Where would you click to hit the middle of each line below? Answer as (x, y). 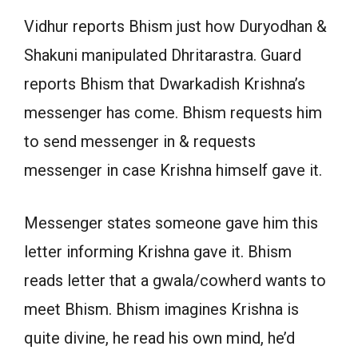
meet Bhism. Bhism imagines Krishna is (161, 309)
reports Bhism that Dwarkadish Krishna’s (165, 84)
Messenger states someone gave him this (171, 223)
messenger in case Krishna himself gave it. (173, 170)
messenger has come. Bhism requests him (173, 112)
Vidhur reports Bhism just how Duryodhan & (175, 26)
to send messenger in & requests (140, 141)
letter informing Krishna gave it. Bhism (158, 251)
